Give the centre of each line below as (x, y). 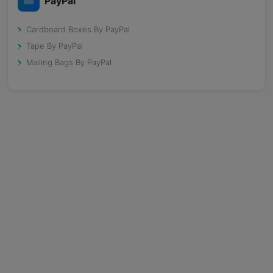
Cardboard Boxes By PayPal (78, 29)
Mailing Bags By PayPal (69, 62)
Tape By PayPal (55, 46)
